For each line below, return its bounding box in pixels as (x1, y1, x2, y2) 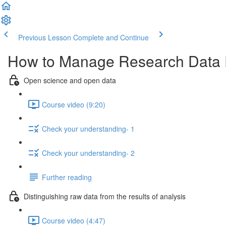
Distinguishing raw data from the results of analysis (24, 191, 186, 201)
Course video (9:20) (42, 99, 105, 109)
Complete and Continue (73, 32, 149, 42)
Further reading (42, 172, 92, 182)
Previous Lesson (18, 32, 71, 42)
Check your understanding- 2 (42, 147, 135, 158)
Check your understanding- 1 (42, 123, 135, 134)
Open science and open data (24, 75, 116, 85)
